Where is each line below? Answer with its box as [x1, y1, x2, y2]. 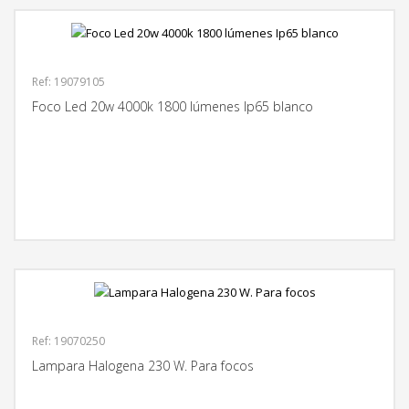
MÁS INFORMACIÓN [298, 203, 386, 216]
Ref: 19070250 [32, 332, 105, 349]
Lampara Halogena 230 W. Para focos [32, 356, 254, 374]
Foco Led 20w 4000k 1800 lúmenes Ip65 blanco [32, 97, 313, 115]
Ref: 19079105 [32, 73, 105, 89]
